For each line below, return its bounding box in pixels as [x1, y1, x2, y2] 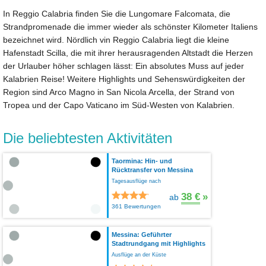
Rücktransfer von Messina [112, 166, 193, 173]
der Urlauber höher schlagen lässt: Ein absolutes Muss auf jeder [3, 61, 244, 71]
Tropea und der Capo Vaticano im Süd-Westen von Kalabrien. [3, 100, 235, 110]
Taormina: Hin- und [112, 157, 172, 164]
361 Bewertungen [112, 202, 161, 210]
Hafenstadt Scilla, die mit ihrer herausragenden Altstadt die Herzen [3, 47, 253, 58]
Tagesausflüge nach [112, 178, 161, 184]
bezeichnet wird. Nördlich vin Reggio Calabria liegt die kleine [3, 34, 229, 45]
